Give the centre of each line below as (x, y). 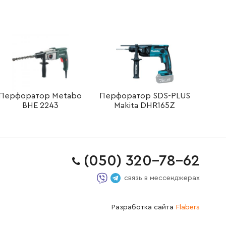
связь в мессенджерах (162, 178)
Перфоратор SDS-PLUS (145, 96)
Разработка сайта (143, 207)
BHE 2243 (40, 105)
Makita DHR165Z (145, 105)
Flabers (188, 207)
